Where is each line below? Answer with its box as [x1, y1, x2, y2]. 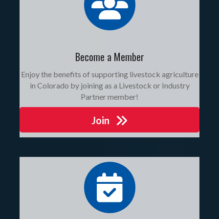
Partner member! [81, 92, 138, 102]
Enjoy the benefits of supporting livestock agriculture [21, 69, 198, 79]
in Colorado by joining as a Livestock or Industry [29, 81, 190, 90]
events [83, 162, 106, 172]
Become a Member [75, 49, 144, 65]
